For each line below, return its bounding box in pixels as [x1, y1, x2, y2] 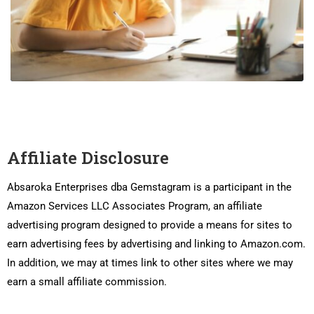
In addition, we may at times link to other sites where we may [7, 256, 293, 269]
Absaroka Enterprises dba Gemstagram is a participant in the [7, 180, 292, 193]
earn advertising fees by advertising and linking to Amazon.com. [7, 237, 306, 250]
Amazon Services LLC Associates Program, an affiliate [7, 199, 262, 212]
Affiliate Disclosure [7, 146, 169, 169]
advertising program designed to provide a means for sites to [7, 218, 292, 231]
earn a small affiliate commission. [7, 275, 167, 288]
